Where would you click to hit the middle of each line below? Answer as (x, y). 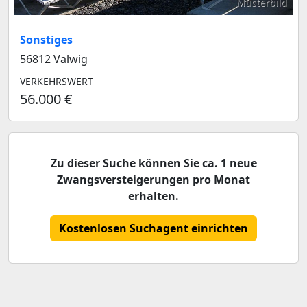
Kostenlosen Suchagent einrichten (153, 228)
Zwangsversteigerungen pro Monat (153, 180)
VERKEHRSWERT (57, 81)
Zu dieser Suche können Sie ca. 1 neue (153, 163)
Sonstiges (46, 40)
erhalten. (153, 196)
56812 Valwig (54, 59)
